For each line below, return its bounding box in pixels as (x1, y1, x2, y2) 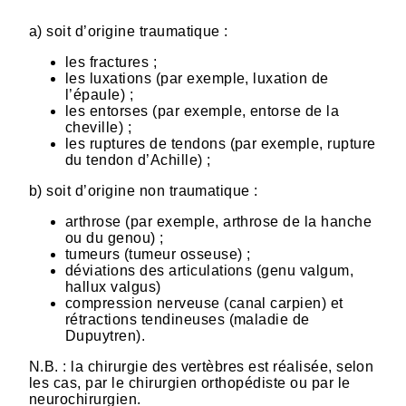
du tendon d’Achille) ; (65, 151, 211, 168)
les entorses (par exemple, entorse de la (65, 102, 340, 119)
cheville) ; (65, 119, 132, 135)
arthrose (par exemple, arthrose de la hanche (65, 213, 372, 229)
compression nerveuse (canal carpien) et (65, 295, 343, 311)
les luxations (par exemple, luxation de (65, 70, 329, 86)
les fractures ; (65, 53, 158, 70)
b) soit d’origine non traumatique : (29, 182, 263, 198)
